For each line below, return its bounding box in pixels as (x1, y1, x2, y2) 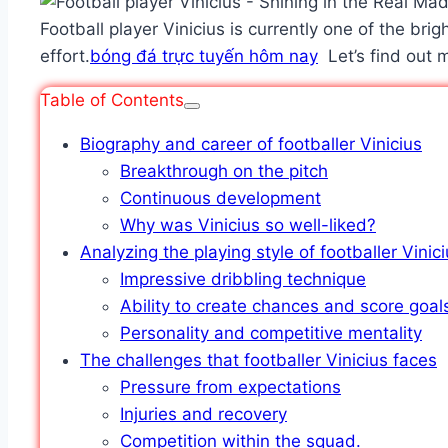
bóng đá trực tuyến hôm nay (90, 46, 318, 67)
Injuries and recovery (120, 404, 287, 425)
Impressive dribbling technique (120, 269, 366, 290)
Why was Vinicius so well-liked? (120, 215, 376, 236)
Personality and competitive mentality (120, 323, 422, 344)
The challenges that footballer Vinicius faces (80, 350, 437, 371)
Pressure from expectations (120, 377, 341, 398)
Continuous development (120, 188, 321, 209)
